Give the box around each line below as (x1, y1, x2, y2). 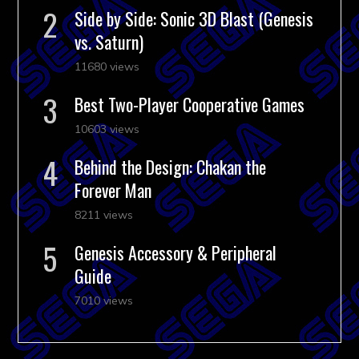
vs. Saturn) (75, 28, 144, 54)
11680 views (75, 58, 140, 74)
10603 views (75, 121, 140, 136)
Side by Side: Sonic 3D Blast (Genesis (75, 5, 314, 31)
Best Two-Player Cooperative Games (75, 91, 305, 117)
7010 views (75, 292, 134, 308)
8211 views (75, 207, 134, 222)
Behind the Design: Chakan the (75, 153, 267, 179)
